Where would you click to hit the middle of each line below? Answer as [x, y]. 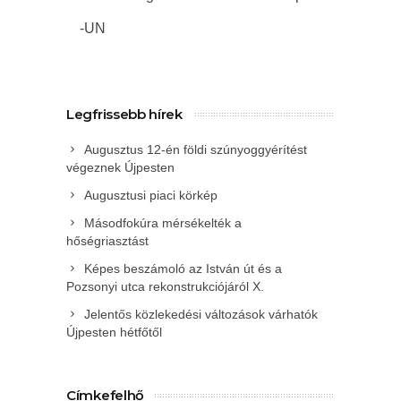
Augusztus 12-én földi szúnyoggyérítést [196, 150]
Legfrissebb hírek [124, 115]
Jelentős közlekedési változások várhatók [201, 315]
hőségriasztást [107, 241]
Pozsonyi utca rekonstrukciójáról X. [165, 287]
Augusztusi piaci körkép [151, 196]
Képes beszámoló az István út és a [183, 269]
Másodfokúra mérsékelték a [163, 223]
